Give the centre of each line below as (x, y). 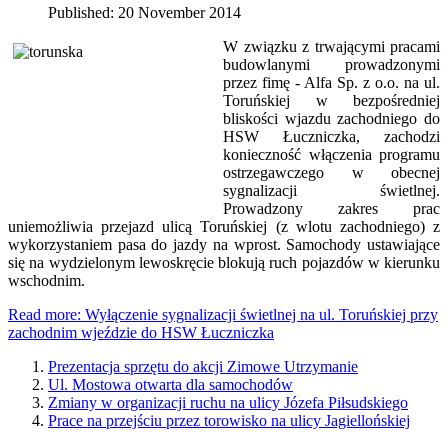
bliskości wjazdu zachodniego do (331, 119)
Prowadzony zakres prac (331, 209)
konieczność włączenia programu (331, 155)
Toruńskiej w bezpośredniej (331, 101)
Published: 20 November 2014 (144, 13)
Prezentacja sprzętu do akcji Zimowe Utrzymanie (203, 367)
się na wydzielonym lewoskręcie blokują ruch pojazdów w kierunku (224, 263)
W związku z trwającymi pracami (331, 47)
